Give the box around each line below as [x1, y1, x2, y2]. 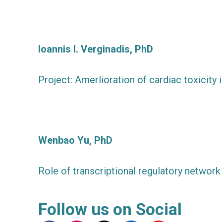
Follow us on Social [38, 199, 182, 219]
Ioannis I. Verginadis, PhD [38, 43, 153, 55]
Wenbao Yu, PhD [38, 134, 112, 146]
